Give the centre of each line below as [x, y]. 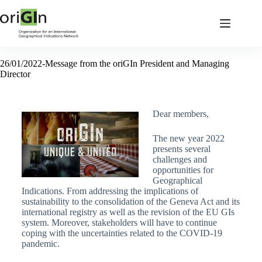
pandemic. [40, 244]
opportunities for [183, 170]
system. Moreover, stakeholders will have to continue [119, 223]
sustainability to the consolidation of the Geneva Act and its [130, 201]
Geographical [177, 180]
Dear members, [180, 114]
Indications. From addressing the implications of [110, 191]
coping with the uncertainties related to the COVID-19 [122, 233]
